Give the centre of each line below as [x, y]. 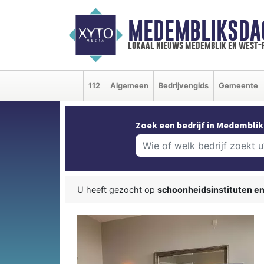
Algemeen [129, 85]
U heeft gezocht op [117, 189]
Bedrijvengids [184, 85]
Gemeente [238, 85]
